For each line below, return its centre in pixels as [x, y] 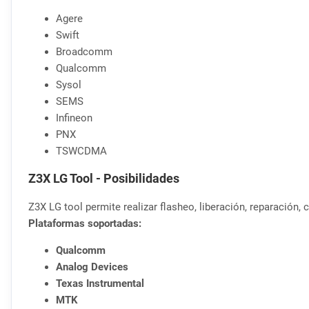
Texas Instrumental [100, 283]
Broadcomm [84, 52]
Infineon [74, 118]
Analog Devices [92, 267]
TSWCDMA [81, 151]
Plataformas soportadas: [85, 223]
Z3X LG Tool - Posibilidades [104, 179]
